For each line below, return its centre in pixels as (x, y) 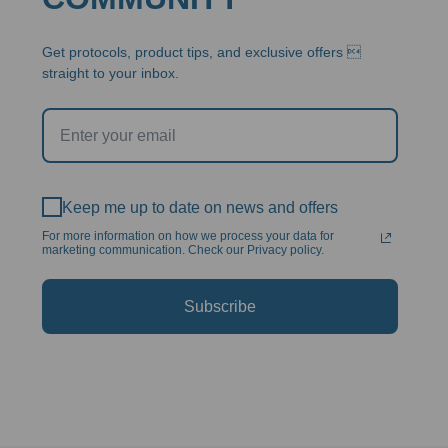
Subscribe (219, 307)
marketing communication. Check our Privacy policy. (182, 250)
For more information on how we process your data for (187, 236)
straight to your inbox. (110, 73)
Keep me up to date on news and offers (199, 207)
